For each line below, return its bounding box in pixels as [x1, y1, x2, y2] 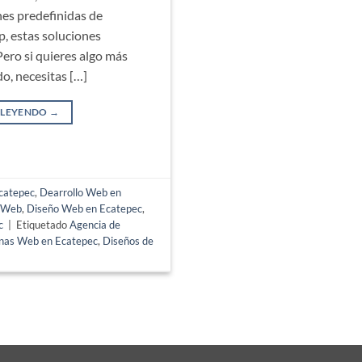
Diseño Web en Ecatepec [27, 201, 143, 215]
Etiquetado [16, 217, 70, 231]
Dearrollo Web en [40, 185, 122, 199]
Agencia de [69, 217, 121, 231]
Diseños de [103, 234, 154, 247]
